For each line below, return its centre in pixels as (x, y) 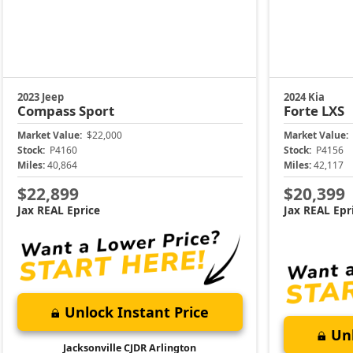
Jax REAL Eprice (58, 210)
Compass (48, 111)
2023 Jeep (40, 97)
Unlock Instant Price (136, 312)
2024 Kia (304, 97)
